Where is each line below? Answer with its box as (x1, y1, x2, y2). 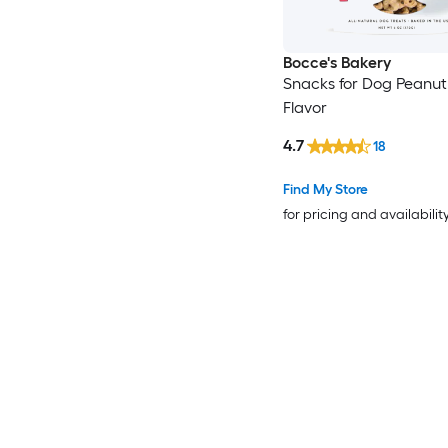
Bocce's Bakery (282, 53, 391, 73)
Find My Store (282, 180, 368, 198)
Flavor (282, 98, 327, 118)
